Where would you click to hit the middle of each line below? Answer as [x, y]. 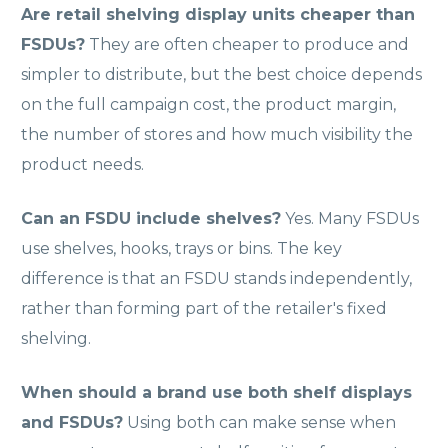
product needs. [82, 164]
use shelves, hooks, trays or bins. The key [181, 248]
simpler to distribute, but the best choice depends [221, 74]
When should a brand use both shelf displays [216, 392]
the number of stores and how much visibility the [217, 134]
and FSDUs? [72, 422]
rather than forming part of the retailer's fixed [204, 308]
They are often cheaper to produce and [247, 44]
